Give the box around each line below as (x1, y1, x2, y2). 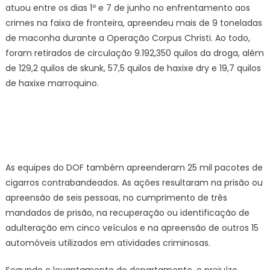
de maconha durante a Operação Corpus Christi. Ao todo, (5, 32, 250, 44)
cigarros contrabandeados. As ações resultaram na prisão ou (5, 177, 263, 189)
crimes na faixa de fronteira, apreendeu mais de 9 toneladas (5, 17, 262, 29)
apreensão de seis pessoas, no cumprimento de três (5, 192, 227, 204)
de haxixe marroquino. (5, 77, 99, 89)
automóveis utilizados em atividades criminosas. (5, 237, 210, 249)
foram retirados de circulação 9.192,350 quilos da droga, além (5, 47, 264, 59)
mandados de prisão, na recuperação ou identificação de (5, 207, 250, 219)
